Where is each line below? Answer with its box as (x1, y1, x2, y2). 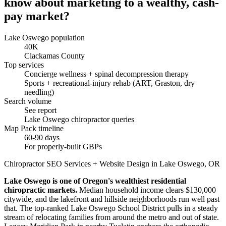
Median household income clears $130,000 (77, 185, 216, 194)
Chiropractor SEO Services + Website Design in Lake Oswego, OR (4, 159, 220, 168)
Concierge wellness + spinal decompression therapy (24, 69, 189, 78)
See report (24, 105, 56, 115)
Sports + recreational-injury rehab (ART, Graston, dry (24, 78, 195, 87)
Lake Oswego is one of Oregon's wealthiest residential (4, 176, 186, 185)
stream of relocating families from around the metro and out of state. (4, 212, 219, 221)
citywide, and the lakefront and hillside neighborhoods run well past (4, 194, 219, 203)
